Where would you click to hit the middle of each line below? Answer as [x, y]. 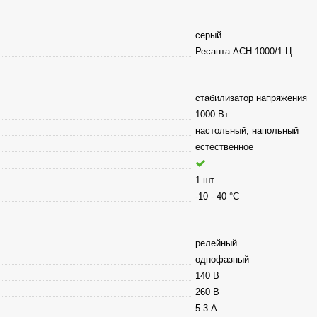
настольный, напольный [247, 130]
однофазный [222, 259]
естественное [224, 146]
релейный [216, 243]
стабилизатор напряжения [251, 98]
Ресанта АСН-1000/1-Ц [243, 51]
